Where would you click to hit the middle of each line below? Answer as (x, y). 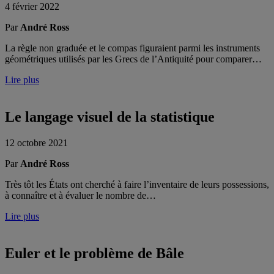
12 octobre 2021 (36, 143)
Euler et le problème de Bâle (94, 253)
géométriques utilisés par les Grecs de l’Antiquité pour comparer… (133, 59)
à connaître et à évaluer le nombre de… (80, 195)
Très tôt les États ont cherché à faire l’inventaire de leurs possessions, (137, 184)
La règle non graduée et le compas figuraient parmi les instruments (132, 48)
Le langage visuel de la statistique (110, 117)
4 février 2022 (32, 7)
